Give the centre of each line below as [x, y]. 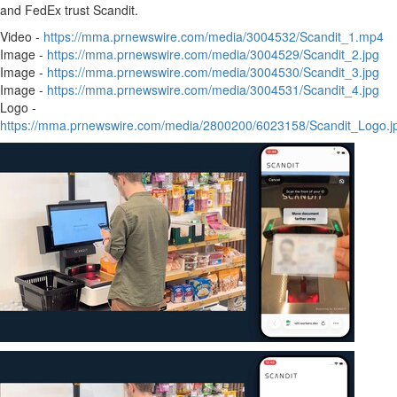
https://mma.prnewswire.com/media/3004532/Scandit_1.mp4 [214, 36]
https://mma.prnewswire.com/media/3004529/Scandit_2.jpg [213, 54]
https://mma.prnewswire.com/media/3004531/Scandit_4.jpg [213, 90]
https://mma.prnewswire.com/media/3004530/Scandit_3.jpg [213, 72]
